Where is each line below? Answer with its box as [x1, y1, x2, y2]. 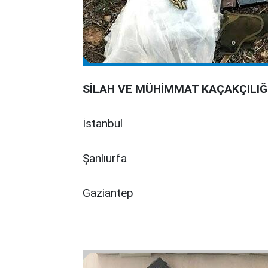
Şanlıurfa [83, 151, 127, 165]
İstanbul [83, 116, 123, 130]
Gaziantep [83, 185, 133, 200]
